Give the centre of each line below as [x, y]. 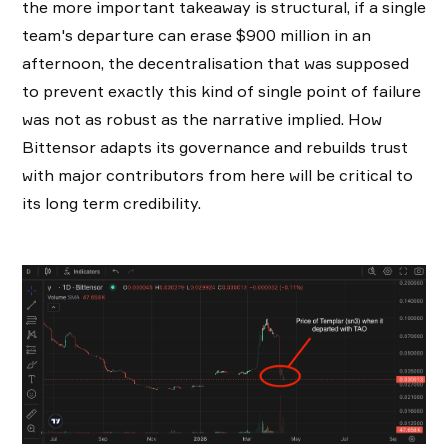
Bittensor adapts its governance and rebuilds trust [215, 146]
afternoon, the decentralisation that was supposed [215, 62]
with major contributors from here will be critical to [217, 174]
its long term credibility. [111, 202]
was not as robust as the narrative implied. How [202, 118]
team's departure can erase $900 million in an [196, 34]
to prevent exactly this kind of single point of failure [221, 90]
